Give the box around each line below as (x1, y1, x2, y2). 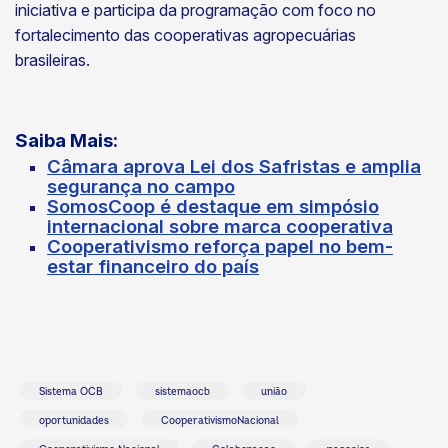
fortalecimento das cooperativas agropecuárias (15, 24, 356, 45)
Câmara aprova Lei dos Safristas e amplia (47, 154, 421, 178)
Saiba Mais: (15, 128, 122, 152)
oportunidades (39, 415, 110, 428)
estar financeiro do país (47, 254, 259, 278)
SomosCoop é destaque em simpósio (47, 194, 379, 218)
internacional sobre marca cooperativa (47, 214, 393, 238)
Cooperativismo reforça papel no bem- (47, 234, 393, 258)
